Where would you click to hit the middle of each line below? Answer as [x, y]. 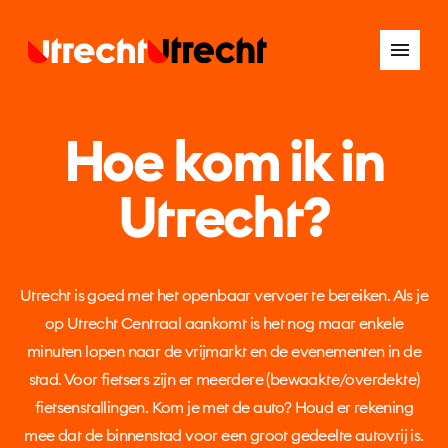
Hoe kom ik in [224, 164]
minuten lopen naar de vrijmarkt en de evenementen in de [224, 352]
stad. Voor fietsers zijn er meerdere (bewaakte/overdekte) [224, 380]
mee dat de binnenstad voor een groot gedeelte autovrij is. [224, 436]
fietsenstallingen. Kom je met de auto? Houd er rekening [224, 408]
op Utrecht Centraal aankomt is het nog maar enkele [224, 324]
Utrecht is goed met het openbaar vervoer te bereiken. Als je [224, 296]
